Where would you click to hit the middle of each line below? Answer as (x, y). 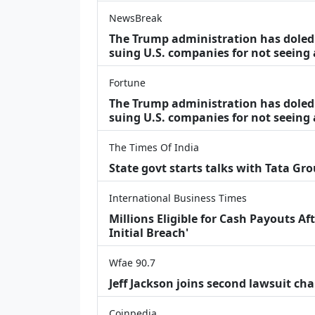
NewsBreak (135, 18)
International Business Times (178, 198)
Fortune (127, 82)
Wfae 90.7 (132, 262)
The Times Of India (154, 147)
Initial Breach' (149, 232)
